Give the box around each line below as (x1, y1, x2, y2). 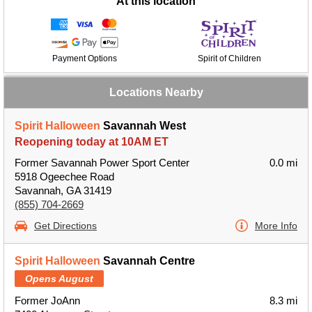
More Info (255, 220, 297, 231)
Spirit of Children (197, 54, 261, 63)
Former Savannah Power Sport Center (15, 157, 189, 169)
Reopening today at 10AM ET (15, 136, 169, 148)
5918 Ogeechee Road (15, 171, 114, 182)
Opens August (25, 273, 93, 284)
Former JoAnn (15, 295, 80, 306)
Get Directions (34, 220, 97, 231)
